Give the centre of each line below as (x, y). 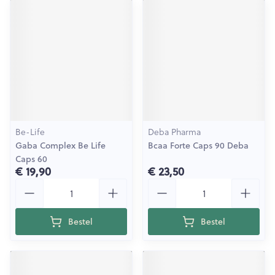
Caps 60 (31, 159)
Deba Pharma (174, 132)
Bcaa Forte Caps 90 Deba (198, 145)
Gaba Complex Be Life (60, 145)
